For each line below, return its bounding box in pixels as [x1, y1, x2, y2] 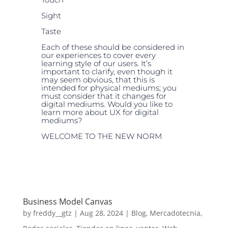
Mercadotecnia [149, 208, 201, 218]
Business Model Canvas [22, 195, 112, 207]
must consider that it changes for [41, 91, 166, 101]
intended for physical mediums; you [41, 82, 177, 93]
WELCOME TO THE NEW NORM [41, 131, 162, 141]
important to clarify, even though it [41, 66, 173, 76]
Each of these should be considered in [41, 42, 184, 52]
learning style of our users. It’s [41, 58, 151, 68]
